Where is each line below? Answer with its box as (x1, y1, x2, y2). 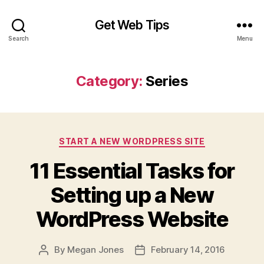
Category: (76, 72, 143, 90)
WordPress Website (35, 206, 229, 232)
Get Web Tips (94, 17, 170, 32)
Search (8, 34, 29, 42)
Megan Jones (67, 243, 124, 255)
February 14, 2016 (151, 243, 226, 255)
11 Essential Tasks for (29, 157, 235, 184)
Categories (131, 133, 184, 145)
